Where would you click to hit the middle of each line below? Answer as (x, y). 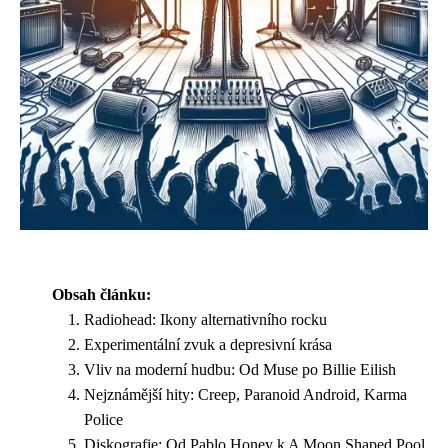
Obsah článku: (101, 294)
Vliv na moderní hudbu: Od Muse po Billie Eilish (240, 369)
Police (103, 419)
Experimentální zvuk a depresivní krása (208, 344)
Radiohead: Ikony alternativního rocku (205, 319)
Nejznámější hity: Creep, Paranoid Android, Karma (245, 394)
